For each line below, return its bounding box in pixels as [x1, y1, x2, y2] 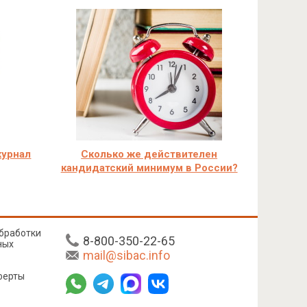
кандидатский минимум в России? [60, 162, 238, 174]
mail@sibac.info [83, 248, 170, 262]
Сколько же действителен [81, 148, 218, 160]
